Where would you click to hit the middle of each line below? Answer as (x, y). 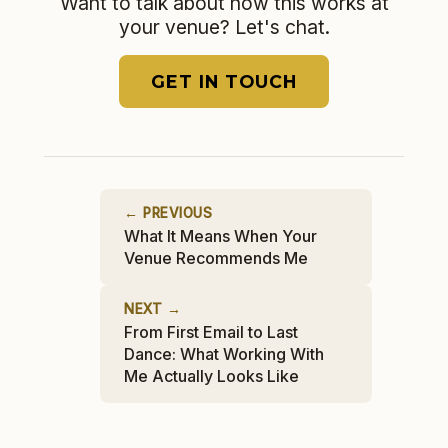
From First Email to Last (211, 332)
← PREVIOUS (168, 213)
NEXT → (152, 309)
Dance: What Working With (224, 354)
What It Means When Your (220, 236)
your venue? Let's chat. (224, 27)
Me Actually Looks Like (211, 376)
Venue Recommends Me (216, 258)
